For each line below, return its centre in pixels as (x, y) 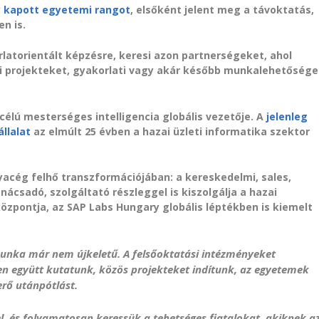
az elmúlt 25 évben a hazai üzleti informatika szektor (171, 131)
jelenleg (286, 116)
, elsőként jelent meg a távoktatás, (223, 10)
